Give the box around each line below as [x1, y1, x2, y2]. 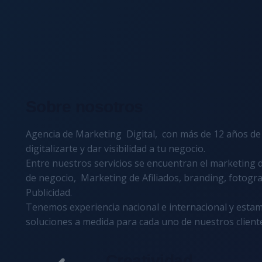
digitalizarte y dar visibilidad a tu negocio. [25, 142, 208, 155]
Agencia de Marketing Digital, [25, 127, 160, 140]
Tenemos [25, 201, 70, 213]
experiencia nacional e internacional [69, 201, 227, 213]
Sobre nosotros [25, 98, 143, 116]
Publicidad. [25, 186, 72, 199]
